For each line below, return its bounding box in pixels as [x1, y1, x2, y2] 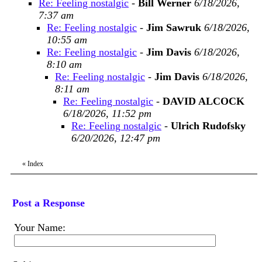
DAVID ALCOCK [163, 95, 244, 107]
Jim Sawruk [146, 22, 201, 33]
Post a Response [12, 197, 85, 209]
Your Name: [14, 222, 65, 233]
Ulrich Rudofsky [171, 120, 246, 132]
